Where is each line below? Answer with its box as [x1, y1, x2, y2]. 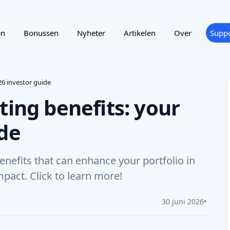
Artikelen [123, 27, 156, 38]
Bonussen [23, 27, 59, 38]
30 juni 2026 [162, 197, 204, 206]
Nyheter [76, 27, 105, 38]
